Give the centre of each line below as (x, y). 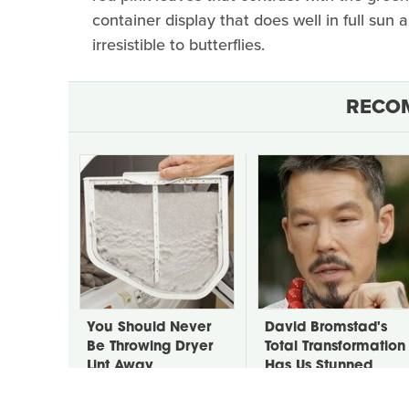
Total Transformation (335, 347)
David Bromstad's (326, 328)
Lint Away (120, 366)
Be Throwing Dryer (150, 347)
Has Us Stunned (319, 366)
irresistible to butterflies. (178, 44)
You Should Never (149, 328)
